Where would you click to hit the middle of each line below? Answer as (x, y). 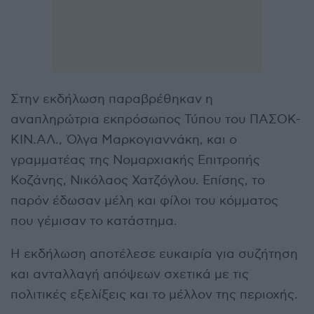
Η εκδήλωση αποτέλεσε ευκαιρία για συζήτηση (154, 254)
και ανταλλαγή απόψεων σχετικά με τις (130, 274)
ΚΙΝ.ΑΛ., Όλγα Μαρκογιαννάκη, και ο (124, 139)
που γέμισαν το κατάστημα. (94, 221)
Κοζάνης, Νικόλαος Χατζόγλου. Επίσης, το (138, 180)
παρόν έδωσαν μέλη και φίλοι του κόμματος (144, 200)
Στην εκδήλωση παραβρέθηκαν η (112, 99)
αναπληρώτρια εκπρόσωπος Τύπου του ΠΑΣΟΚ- (156, 119)
